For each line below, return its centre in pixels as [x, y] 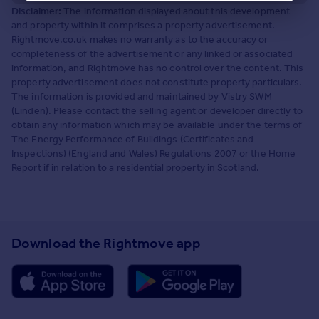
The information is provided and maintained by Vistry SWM [142, 96]
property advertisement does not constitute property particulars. [157, 82]
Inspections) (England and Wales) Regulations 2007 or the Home [154, 153]
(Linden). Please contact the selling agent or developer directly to [157, 110]
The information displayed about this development [177, 11]
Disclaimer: [38, 11]
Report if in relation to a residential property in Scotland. [136, 167]
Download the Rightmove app [106, 242]
